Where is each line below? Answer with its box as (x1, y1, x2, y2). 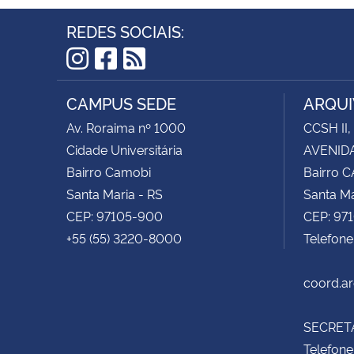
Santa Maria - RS (66, 184, 163, 202)
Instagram (66, 64, 182, 100)
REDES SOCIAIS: (66, 19, 184, 42)
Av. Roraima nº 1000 (66, 118, 186, 136)
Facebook (94, 64, 209, 100)
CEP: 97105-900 (66, 206, 163, 224)
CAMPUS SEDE (66, 91, 176, 114)
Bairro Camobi (66, 162, 151, 180)
